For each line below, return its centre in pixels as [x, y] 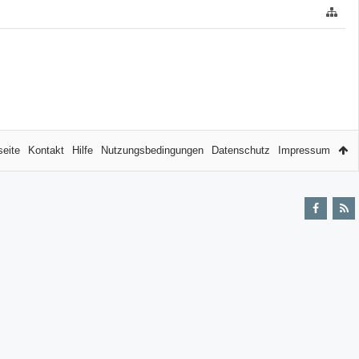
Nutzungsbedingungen [152, 150]
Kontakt [46, 150]
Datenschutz [241, 150]
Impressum [304, 150]
